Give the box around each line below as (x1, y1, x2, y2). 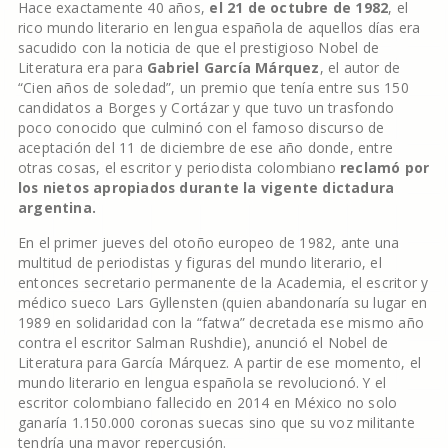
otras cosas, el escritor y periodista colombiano (17, 158, 341, 177)
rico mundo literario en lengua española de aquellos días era (17, 18, 421, 37)
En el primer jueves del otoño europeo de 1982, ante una (17, 233, 400, 252)
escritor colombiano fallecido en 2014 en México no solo (17, 393, 398, 412)
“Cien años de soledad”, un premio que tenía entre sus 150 (17, 78, 409, 97)
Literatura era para (17, 58, 148, 77)
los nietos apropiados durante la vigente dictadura (17, 178, 395, 197)
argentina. (17, 198, 96, 217)
